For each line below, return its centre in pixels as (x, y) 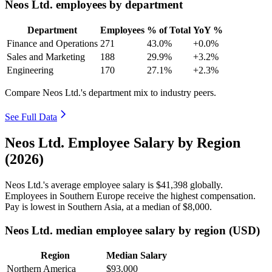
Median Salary (137, 256)
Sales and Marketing (46, 57)
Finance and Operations (52, 44)
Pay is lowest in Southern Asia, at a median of (94, 206)
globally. (205, 185)
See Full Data (31, 117)
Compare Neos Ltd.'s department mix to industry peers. (110, 93)
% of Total (169, 30)
